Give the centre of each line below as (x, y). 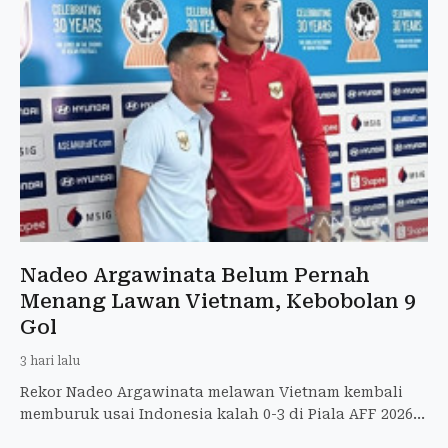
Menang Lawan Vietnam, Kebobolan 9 (217, 301)
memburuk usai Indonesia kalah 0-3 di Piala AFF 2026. (218, 414)
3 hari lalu (50, 361)
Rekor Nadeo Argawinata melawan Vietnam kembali (211, 392)
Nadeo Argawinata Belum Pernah (195, 275)
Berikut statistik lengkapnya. (128, 436)
